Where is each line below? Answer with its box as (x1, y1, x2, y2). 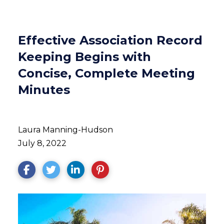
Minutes (17, 82, 70, 97)
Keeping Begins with (17, 49, 151, 64)
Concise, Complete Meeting (17, 66, 195, 80)
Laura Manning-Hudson (17, 125, 113, 134)
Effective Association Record (17, 33, 202, 47)
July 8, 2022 (17, 138, 66, 148)
